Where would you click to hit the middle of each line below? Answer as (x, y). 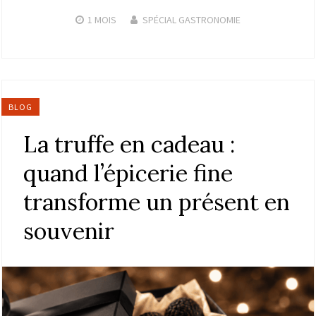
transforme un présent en (157, 202)
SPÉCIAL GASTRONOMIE (192, 19)
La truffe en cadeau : (129, 144)
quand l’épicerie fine (128, 173)
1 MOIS (102, 19)
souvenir (69, 231)
